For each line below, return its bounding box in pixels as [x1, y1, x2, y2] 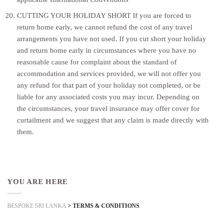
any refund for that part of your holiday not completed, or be [16, 80, 201, 89]
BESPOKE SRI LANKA [7, 202, 66, 209]
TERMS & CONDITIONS [73, 202, 139, 209]
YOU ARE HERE [7, 177, 68, 186]
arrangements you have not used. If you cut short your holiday [16, 34, 206, 43]
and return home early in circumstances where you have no [16, 46, 196, 54]
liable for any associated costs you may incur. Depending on [16, 92, 200, 101]
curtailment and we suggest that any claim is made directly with [16, 115, 209, 124]
